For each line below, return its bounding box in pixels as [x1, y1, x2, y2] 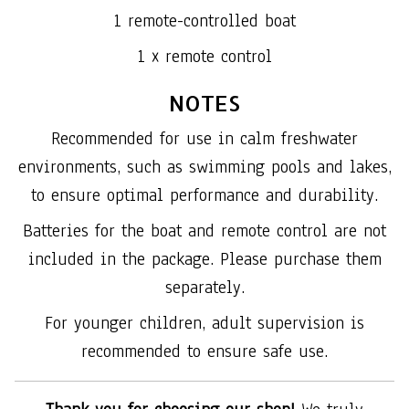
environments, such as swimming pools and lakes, [17, 155, 392, 180]
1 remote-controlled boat [113, 9, 296, 34]
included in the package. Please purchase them [27, 247, 382, 272]
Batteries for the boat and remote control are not [23, 219, 386, 244]
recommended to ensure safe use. [81, 340, 328, 364]
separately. [164, 276, 245, 300]
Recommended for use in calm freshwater [51, 127, 358, 152]
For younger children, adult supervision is [45, 311, 364, 336]
